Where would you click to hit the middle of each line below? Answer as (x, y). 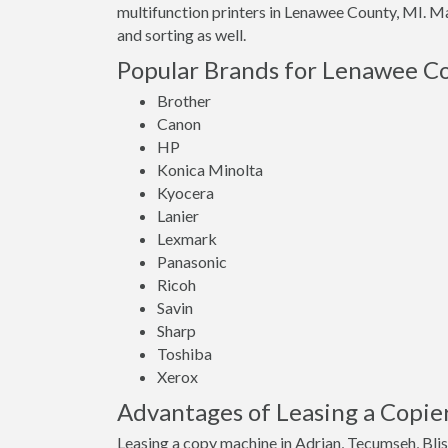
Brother (184, 100)
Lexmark (187, 238)
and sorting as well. (181, 34)
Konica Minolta (210, 169)
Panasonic (192, 261)
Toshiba (184, 353)
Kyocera (185, 192)
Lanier (178, 215)
